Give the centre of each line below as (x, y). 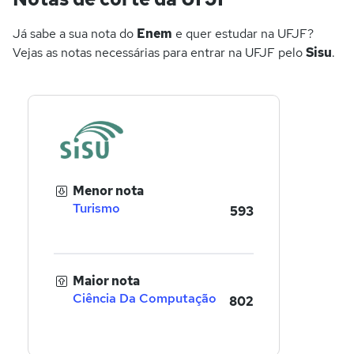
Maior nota (106, 281)
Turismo (96, 209)
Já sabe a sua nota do (75, 34)
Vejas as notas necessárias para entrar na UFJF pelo (159, 53)
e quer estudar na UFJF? (243, 34)
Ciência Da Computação (145, 299)
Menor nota (108, 191)
